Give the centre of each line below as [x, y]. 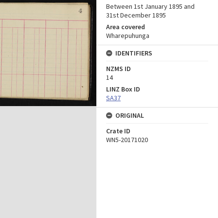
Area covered [126, 27]
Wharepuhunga [128, 36]
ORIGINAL [130, 115]
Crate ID [118, 131]
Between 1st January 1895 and [150, 6]
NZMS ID [118, 69]
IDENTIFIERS [134, 53]
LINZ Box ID [123, 89]
